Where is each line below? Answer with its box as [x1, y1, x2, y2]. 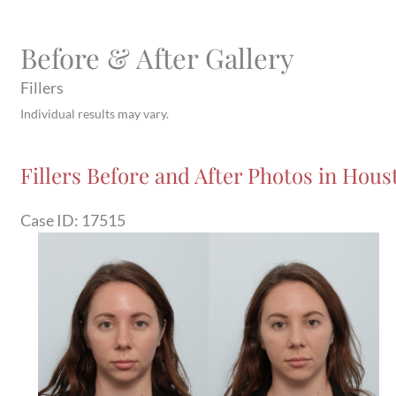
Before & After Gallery [20, 38, 295, 76]
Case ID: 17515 [20, 210, 126, 231]
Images [37, 308, 88, 329]
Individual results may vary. [20, 105, 170, 121]
